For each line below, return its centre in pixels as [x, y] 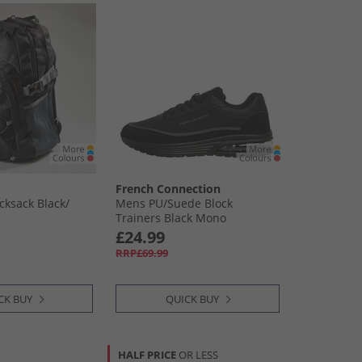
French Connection [168, 189]
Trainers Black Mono [171, 218]
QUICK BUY [192, 299]
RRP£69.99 [142, 253]
